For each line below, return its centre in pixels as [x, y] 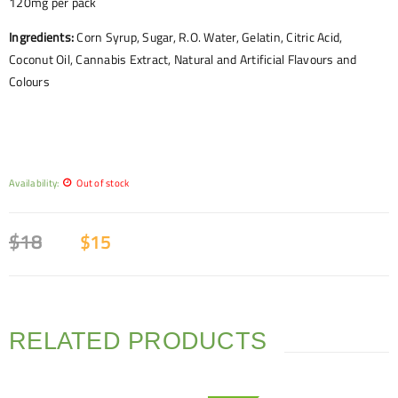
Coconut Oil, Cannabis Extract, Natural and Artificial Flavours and [183, 60]
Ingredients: [43, 38]
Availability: [34, 183]
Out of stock [103, 183]
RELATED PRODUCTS [138, 342]
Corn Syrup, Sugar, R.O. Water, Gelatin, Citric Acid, [210, 38]
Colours [29, 82]
